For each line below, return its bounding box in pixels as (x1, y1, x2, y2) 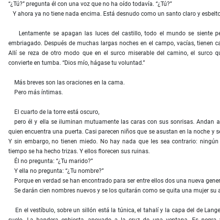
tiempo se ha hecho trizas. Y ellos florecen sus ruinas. (8, 148, 150, 155)
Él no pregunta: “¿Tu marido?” (8, 158, 93, 165)
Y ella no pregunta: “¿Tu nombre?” (8, 167, 104, 175)
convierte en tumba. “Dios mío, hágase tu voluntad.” (8, 59, 145, 67)
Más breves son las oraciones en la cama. (8, 79, 125, 86)
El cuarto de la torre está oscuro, (8, 109, 99, 116)
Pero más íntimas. (8, 89, 63, 96)
